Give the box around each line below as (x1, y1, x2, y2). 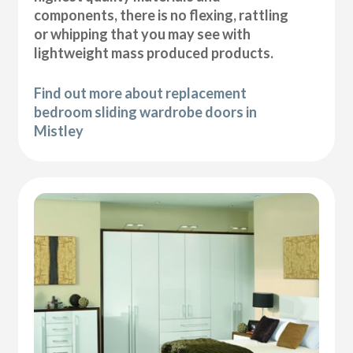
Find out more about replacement (34, 84, 247, 102)
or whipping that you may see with (34, 24, 251, 43)
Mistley (34, 121, 84, 139)
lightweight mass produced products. (34, 43, 274, 61)
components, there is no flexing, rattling (34, 6, 289, 24)
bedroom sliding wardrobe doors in (34, 102, 258, 121)
